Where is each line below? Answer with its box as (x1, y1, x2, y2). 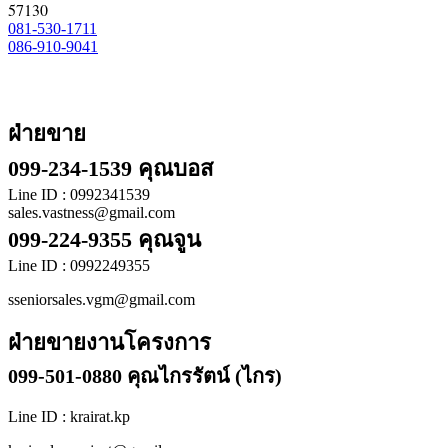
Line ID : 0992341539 (8, 186, 150, 204)
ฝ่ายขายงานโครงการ (8, 330, 211, 356)
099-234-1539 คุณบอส (8, 156, 213, 182)
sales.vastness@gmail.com (8, 204, 175, 222)
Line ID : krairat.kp (8, 408, 130, 426)
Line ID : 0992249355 (8, 257, 150, 275)
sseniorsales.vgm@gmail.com (8, 291, 195, 309)
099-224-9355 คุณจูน (8, 227, 201, 253)
